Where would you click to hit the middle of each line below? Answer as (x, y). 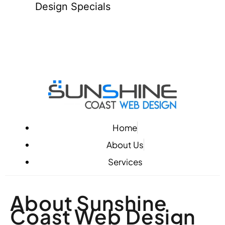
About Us (125, 144)
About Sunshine (89, 202)
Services (125, 161)
